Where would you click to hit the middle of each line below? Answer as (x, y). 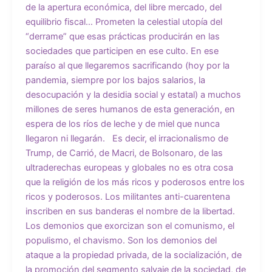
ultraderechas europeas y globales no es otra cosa (129, 168)
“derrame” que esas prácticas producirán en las (122, 37)
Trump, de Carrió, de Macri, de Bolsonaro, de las (124, 153)
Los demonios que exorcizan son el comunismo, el (130, 226)
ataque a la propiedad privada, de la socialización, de (133, 255)
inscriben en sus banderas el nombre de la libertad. (130, 212)
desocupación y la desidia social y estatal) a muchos (133, 95)
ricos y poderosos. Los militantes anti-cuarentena (127, 197)
